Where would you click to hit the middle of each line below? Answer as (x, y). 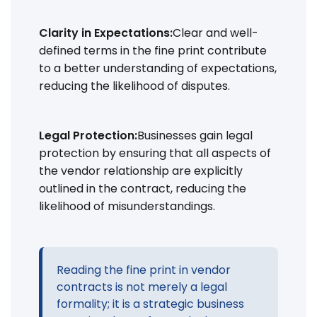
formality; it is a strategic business (150, 304)
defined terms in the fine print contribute (153, 50)
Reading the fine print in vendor (144, 270)
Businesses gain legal (195, 135)
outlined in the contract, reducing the (143, 188)
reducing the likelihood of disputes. (134, 86)
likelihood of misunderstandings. (127, 206)
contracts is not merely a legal (142, 287)
